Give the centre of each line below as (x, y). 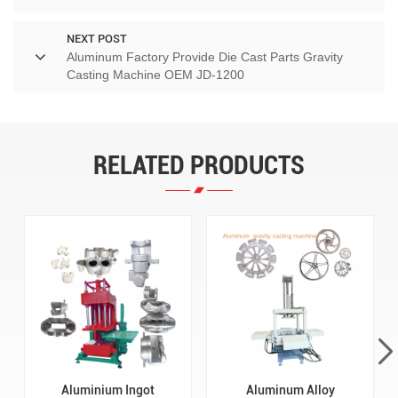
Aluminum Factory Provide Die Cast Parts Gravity (205, 57)
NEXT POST (97, 39)
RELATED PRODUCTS (199, 166)
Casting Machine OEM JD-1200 (155, 75)
